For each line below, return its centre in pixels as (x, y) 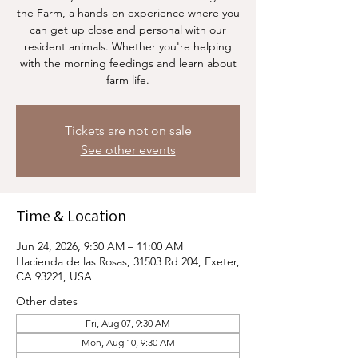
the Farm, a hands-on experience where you (128, 13)
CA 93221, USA (54, 276)
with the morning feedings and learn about (128, 63)
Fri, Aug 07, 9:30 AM (128, 323)
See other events (128, 150)
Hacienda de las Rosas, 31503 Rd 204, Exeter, (128, 261)
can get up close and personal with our (128, 30)
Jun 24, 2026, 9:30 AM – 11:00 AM (99, 246)
